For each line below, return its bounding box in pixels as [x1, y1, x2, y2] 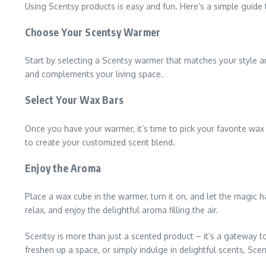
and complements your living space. [25, 69, 163, 80]
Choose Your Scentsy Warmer [25, 25, 161, 39]
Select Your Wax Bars [25, 93, 123, 107]
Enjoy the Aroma [25, 161, 101, 175]
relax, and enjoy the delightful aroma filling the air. [25, 205, 218, 216]
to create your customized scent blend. [25, 137, 175, 147]
